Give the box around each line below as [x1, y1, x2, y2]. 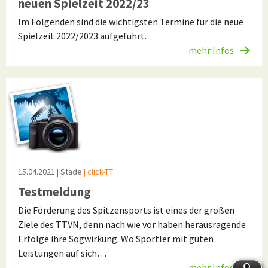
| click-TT [82, 166, 113, 178]
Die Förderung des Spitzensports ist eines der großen [18, 204, 234, 217]
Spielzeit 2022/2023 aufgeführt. [18, 30, 147, 42]
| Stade [57, 166, 82, 178]
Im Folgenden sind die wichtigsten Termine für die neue [18, 16, 243, 28]
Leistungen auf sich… [18, 247, 106, 260]
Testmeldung [18, 184, 91, 200]
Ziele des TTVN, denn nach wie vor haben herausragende [18, 218, 246, 231]
